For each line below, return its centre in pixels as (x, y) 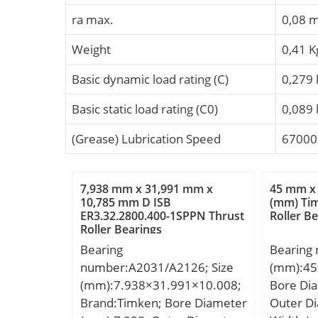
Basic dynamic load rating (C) (150, 79)
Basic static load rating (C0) (145, 109)
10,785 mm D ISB (126, 203)
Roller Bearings (121, 230)
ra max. (93, 19)
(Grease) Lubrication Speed (146, 138)
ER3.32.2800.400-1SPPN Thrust (162, 216)
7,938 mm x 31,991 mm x (147, 189)
